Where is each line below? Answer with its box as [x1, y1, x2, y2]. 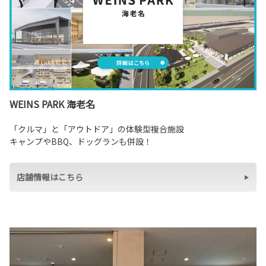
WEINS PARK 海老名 [9, 97, 95, 112]
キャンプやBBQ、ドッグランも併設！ [9, 135, 152, 148]
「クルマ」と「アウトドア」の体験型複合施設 [9, 123, 184, 135]
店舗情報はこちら [17, 171, 83, 183]
